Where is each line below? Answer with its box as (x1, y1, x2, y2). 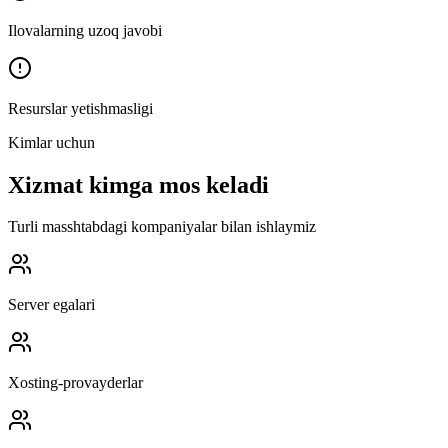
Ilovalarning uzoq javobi (8, 21, 162, 39)
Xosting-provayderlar (8, 374, 143, 392)
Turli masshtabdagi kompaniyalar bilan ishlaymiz (8, 218, 316, 236)
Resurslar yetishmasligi (8, 99, 153, 117)
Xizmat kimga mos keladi (8, 171, 269, 198)
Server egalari (8, 296, 95, 314)
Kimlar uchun (8, 133, 95, 151)
